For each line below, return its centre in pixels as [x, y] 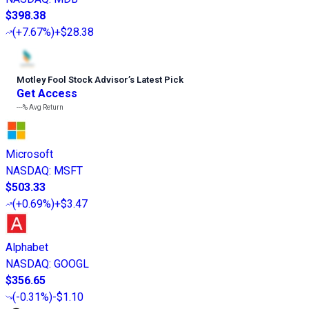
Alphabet [27, 248]
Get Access [47, 94]
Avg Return [46, 108]
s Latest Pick [157, 80]
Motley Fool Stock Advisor [72, 80]
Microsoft [29, 154]
